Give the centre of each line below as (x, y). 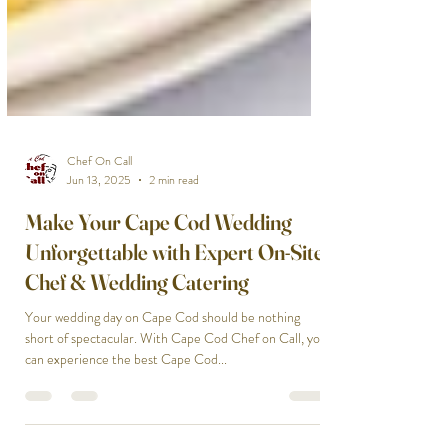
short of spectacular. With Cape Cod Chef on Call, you (176, 397)
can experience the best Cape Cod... (126, 418)
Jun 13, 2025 (99, 239)
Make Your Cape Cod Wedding (158, 281)
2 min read (174, 239)
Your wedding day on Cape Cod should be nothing (162, 376)
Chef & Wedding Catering (137, 341)
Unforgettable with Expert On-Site (174, 311)
